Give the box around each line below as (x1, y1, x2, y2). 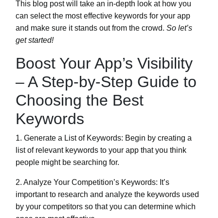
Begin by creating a (123, 133, 192, 142)
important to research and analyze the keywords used (16, 190, 199, 199)
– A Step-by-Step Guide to (16, 73, 197, 91)
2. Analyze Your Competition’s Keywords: (16, 178, 158, 186)
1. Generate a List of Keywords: (16, 133, 123, 142)
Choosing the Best (16, 91, 144, 109)
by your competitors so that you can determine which (16, 202, 196, 211)
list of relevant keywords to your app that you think (16, 145, 186, 154)
